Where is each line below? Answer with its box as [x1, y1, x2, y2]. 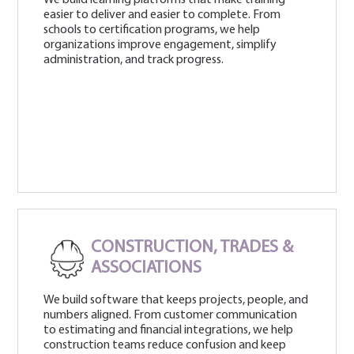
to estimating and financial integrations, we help [43, 323, 294, 337]
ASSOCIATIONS [91, 258, 202, 277]
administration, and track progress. [43, 53, 224, 66]
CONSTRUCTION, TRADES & [91, 238, 294, 257]
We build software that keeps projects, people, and [43, 293, 309, 307]
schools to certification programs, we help [43, 23, 261, 36]
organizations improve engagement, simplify [43, 38, 277, 51]
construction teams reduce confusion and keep [43, 338, 287, 352]
